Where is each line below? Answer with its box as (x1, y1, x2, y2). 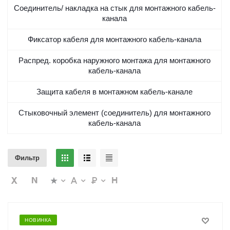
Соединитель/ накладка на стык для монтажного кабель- (13, 4, 216, 12)
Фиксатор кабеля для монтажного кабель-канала (28, 35, 201, 44)
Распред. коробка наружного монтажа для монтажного (18, 56, 210, 65)
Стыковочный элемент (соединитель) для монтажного (18, 108, 210, 117)
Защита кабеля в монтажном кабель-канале (36, 87, 193, 96)
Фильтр (15, 154, 40, 162)
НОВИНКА (25, 217, 52, 223)
